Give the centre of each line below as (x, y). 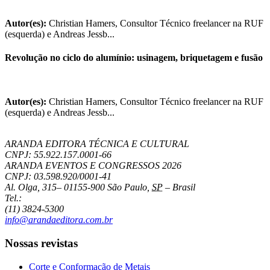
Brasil (184, 187)
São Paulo (127, 187)
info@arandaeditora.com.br (59, 220)
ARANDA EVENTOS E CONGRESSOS (83, 166)
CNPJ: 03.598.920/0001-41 (58, 177)
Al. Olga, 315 (31, 187)
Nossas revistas (41, 243)
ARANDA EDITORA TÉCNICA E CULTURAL (97, 144)
